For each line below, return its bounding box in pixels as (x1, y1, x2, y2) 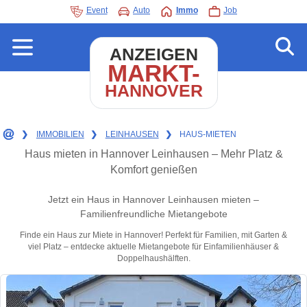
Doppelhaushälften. (116, 254, 191, 264)
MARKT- (107, 60, 200, 86)
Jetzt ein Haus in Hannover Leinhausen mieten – (48, 194, 259, 206)
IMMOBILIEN (36, 130, 84, 139)
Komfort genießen (110, 164, 197, 175)
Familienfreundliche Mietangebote (79, 208, 228, 220)
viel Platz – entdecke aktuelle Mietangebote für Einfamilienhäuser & (28, 242, 279, 252)
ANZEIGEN (109, 45, 198, 64)
